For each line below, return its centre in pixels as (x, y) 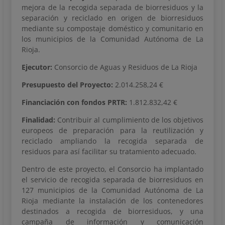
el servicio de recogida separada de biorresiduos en (113, 180)
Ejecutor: (37, 67)
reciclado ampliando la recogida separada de (113, 141)
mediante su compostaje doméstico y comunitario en (113, 29)
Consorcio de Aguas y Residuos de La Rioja (125, 67)
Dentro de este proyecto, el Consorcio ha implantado (113, 169)
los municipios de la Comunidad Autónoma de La (113, 39)
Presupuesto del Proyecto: (67, 85)
